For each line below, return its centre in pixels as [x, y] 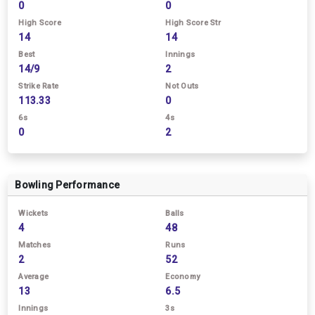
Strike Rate [38, 86]
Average [33, 277]
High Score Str [193, 23]
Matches [34, 245]
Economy [182, 277]
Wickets [33, 213]
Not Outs [182, 86]
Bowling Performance [67, 185]
